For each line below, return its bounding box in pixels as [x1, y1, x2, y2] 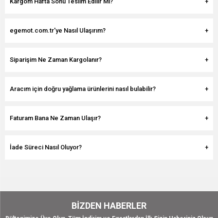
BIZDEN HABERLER [72, 200, 146, 211]
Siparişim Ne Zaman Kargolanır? [10, 56, 102, 63]
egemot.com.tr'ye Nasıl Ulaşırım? [10, 27, 106, 34]
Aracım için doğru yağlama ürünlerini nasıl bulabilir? [10, 85, 156, 92]
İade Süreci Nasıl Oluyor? [10, 144, 82, 151]
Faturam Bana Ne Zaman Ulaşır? [10, 114, 101, 122]
